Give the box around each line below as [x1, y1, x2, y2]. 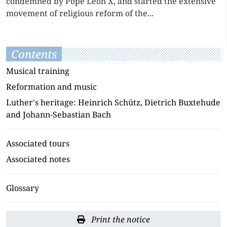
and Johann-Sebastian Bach [6, 109, 111, 120]
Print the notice [89, 214, 150, 225]
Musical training [6, 65, 69, 77]
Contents [11, 47, 57, 61]
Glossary [6, 182, 39, 194]
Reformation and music [6, 81, 97, 92]
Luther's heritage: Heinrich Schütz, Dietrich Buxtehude [6, 97, 220, 108]
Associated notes [6, 154, 70, 165]
